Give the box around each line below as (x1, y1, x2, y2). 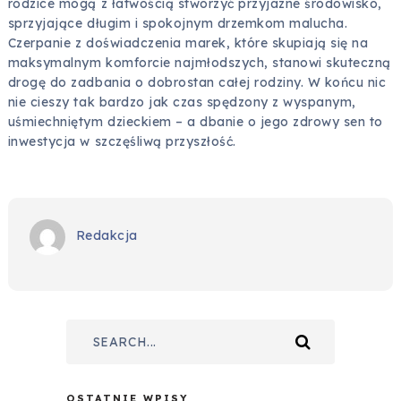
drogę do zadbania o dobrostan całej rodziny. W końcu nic (7, 74, 387, 91)
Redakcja (75, 227, 138, 244)
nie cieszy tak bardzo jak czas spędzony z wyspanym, (7, 94, 356, 111)
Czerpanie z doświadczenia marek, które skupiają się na (7, 35, 369, 52)
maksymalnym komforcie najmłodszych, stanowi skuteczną (7, 55, 391, 72)
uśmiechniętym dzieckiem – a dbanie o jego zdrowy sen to (7, 114, 383, 131)
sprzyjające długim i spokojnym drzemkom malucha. (7, 15, 348, 32)
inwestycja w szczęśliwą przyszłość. (7, 133, 236, 150)
